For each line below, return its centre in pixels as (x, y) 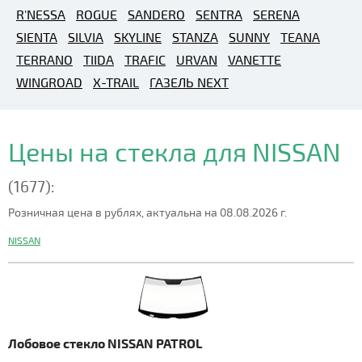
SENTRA (219, 14)
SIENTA (37, 37)
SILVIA (86, 37)
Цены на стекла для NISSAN (175, 151)
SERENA (276, 14)
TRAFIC (145, 59)
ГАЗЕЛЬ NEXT (189, 82)
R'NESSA (41, 14)
